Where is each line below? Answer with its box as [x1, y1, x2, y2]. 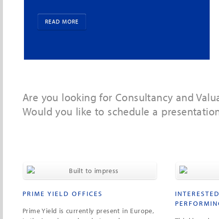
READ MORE [45, 25, 79, 33]
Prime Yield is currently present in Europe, [22, 206, 154, 215]
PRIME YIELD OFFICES [22, 189, 103, 198]
